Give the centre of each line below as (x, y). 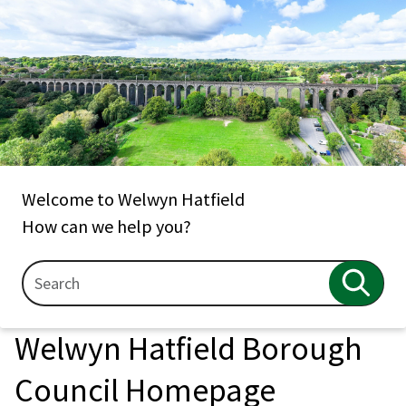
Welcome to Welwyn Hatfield (133, 198)
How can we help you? (106, 226)
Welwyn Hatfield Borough (188, 348)
